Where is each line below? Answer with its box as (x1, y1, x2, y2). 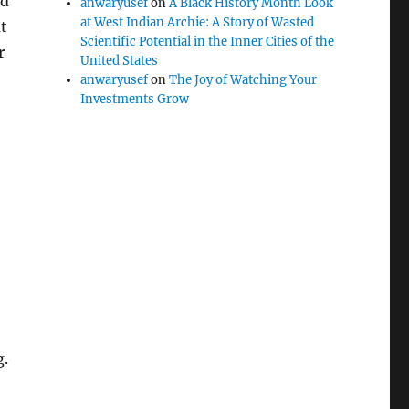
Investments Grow (80, 91, 190, 107)
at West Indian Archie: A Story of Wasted (80, 15, 315, 30)
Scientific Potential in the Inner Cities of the (80, 34, 335, 49)
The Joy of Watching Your (169, 72, 318, 88)
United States (80, 53, 159, 68)
